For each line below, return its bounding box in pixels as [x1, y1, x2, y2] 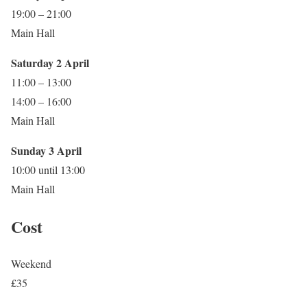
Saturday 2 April [11, 54, 89, 71]
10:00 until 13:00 [11, 162, 85, 177]
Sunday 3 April [11, 142, 82, 158]
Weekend [11, 256, 51, 271]
